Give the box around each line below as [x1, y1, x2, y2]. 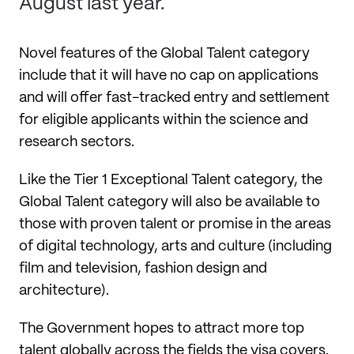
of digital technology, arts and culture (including [19, 239, 332, 254]
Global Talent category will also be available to [19, 194, 320, 209]
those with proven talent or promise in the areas [19, 217, 331, 232]
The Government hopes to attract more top [19, 321, 304, 336]
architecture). [19, 283, 112, 298]
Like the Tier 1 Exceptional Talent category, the [19, 172, 322, 187]
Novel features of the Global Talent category [19, 46, 310, 61]
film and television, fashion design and [19, 261, 267, 276]
